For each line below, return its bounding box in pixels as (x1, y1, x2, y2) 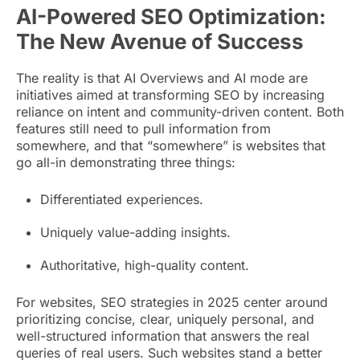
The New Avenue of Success (16, 28, 304, 54)
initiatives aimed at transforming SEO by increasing (16, 86, 325, 103)
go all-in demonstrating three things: (16, 153, 235, 170)
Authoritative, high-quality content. (40, 256, 249, 273)
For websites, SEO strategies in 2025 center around (16, 293, 328, 310)
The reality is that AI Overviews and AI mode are (16, 69, 308, 86)
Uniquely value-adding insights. (40, 223, 231, 240)
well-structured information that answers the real (16, 327, 309, 344)
